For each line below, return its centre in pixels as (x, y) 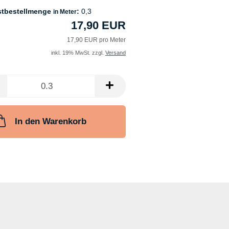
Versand (115, 53)
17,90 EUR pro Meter (96, 40)
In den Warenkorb (51, 122)
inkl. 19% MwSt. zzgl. (78, 53)
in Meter (65, 12)
